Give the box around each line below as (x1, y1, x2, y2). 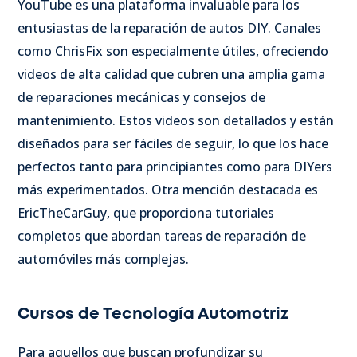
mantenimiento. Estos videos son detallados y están (18, 111, 334, 129)
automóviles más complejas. (18, 249, 189, 268)
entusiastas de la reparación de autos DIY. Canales (18, 18, 321, 37)
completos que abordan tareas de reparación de (18, 226, 306, 245)
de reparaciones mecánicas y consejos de (18, 88, 265, 106)
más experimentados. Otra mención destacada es (18, 180, 318, 198)
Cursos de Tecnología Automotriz (18, 305, 288, 322)
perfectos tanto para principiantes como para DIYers (18, 157, 332, 175)
